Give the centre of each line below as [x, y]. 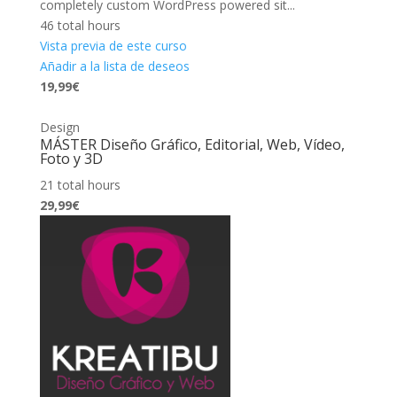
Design [59, 127]
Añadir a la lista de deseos [114, 66]
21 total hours [80, 184]
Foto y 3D [71, 158]
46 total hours [80, 25]
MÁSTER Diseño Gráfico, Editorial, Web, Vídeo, [192, 144]
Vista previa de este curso [113, 45]
